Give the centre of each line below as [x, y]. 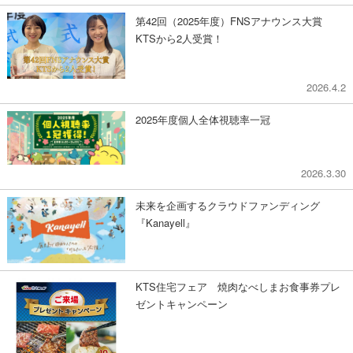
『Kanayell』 [166, 222]
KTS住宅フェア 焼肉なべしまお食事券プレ [238, 287]
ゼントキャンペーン [182, 304]
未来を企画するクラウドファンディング [228, 205]
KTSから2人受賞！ [180, 38]
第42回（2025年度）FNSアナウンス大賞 [234, 20]
